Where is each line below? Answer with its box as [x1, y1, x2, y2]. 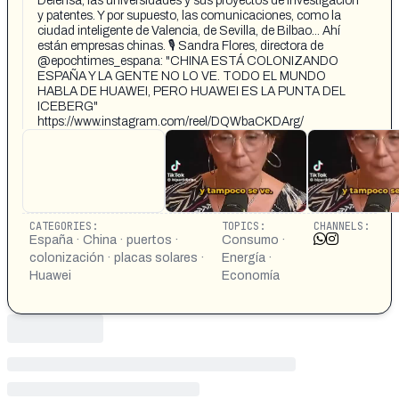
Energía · [221, 251, 273, 265]
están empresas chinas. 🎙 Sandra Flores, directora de [37, 39, 323, 53]
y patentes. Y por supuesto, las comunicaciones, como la [37, 9, 341, 22]
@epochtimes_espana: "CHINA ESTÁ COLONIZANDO [37, 54, 338, 68]
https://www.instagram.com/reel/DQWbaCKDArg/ [37, 115, 304, 128]
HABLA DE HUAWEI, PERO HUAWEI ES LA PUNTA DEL [37, 85, 346, 98]
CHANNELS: [313, 219, 370, 233]
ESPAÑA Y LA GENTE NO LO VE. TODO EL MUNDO [37, 69, 326, 83]
